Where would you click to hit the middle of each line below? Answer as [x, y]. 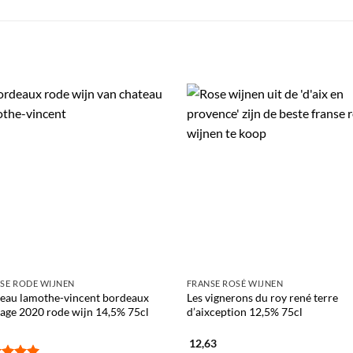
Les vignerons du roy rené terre [262, 297]
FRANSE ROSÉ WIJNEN [235, 283]
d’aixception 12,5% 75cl [244, 311]
